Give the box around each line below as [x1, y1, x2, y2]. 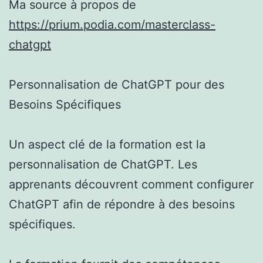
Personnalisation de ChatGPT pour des [9, 77, 224, 92]
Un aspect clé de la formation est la [9, 137, 205, 151]
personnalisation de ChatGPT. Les [9, 157, 197, 171]
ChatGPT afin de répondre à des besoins [9, 197, 235, 211]
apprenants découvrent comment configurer [9, 177, 254, 191]
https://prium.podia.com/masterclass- [9, 17, 215, 32]
